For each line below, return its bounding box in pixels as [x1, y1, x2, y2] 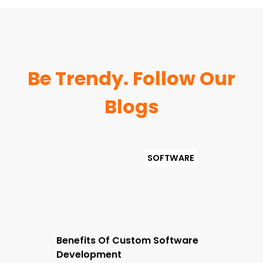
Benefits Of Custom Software [56, 233, 198, 247]
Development [56, 247, 122, 261]
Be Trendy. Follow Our [28, 65, 235, 92]
